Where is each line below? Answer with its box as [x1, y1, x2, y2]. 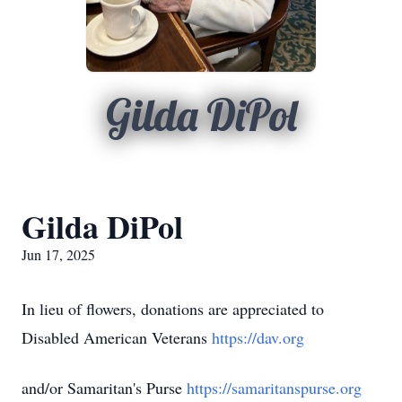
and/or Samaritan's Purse [22, 377, 187, 398]
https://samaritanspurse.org [187, 377, 362, 398]
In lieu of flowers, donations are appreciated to [22, 298, 324, 319]
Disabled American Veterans [22, 327, 212, 348]
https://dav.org [212, 327, 304, 348]
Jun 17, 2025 [22, 245, 95, 264]
